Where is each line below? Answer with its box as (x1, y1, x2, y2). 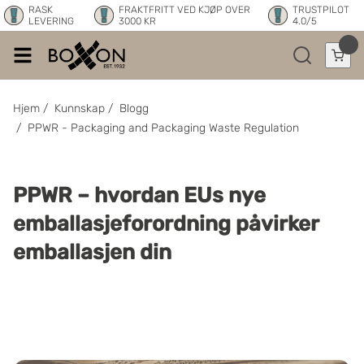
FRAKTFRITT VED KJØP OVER (118, 4, 250, 15)
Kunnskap (54, 102, 105, 115)
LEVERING (28, 15, 74, 27)
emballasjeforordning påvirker (13, 211, 318, 236)
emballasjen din (13, 240, 171, 265)
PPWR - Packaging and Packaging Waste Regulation (28, 121, 299, 135)
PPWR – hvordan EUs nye (13, 183, 266, 208)
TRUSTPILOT (292, 4, 350, 15)
